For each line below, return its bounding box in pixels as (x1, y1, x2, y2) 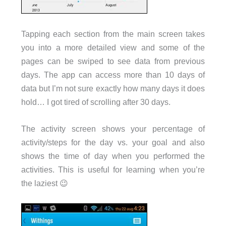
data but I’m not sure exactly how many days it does (21, 83, 205, 93)
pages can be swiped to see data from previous (21, 56, 205, 66)
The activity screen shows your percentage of (21, 124, 205, 133)
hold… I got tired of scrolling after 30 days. (21, 97, 171, 106)
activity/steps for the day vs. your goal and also (21, 137, 205, 147)
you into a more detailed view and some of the (21, 42, 205, 52)
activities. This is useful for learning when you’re (21, 164, 205, 174)
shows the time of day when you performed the (21, 151, 205, 160)
